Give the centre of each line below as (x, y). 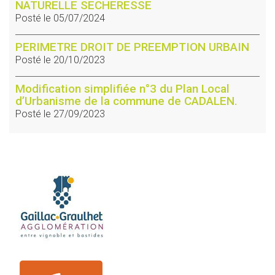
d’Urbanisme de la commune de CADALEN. (126, 101)
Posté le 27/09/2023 (60, 114)
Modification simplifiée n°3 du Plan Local (122, 89)
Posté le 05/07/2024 (60, 18)
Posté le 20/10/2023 (60, 60)
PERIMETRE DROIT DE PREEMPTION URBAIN (132, 47)
